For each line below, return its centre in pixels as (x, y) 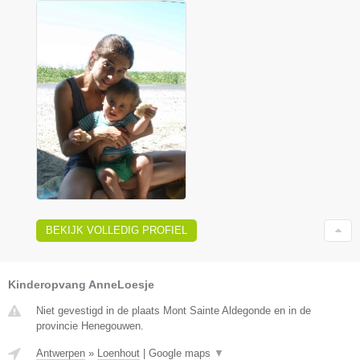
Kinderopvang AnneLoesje (81, 285)
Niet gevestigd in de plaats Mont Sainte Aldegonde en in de (174, 311)
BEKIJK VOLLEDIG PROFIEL (117, 231)
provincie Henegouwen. (90, 326)
